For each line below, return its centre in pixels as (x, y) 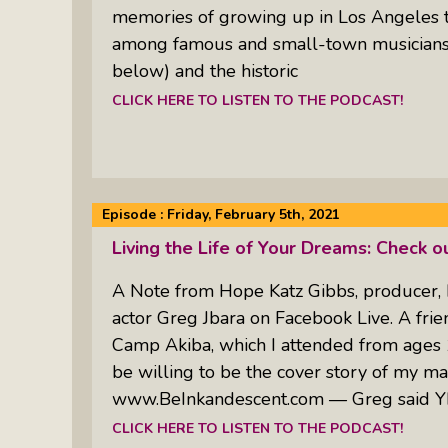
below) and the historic (205, 70)
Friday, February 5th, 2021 (253, 214)
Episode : (134, 214)
